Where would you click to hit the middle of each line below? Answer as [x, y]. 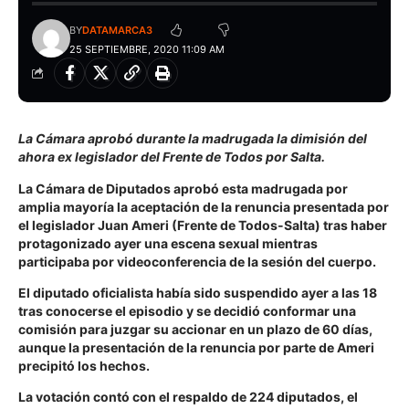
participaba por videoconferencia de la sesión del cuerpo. [197, 261]
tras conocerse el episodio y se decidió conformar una [187, 311]
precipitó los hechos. [84, 366]
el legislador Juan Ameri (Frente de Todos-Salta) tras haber [203, 225]
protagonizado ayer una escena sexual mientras [168, 243]
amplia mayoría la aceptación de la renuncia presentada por [204, 206]
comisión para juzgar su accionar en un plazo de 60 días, [195, 330]
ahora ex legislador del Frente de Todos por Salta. [172, 157]
